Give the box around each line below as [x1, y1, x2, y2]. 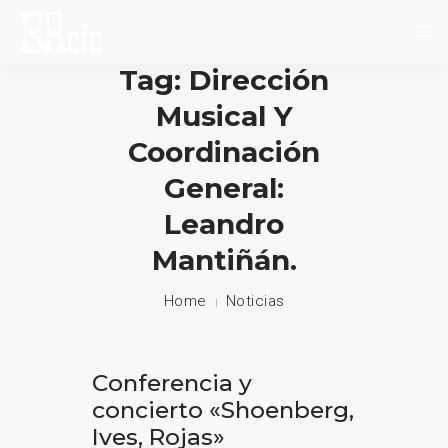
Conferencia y [91, 369, 252, 397]
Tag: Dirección [119, 63, 329, 97]
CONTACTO [30, 262, 106, 279]
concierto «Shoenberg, [91, 396, 354, 424]
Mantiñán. [151, 243, 297, 277]
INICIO [30, 78, 72, 95]
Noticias [225, 292, 285, 310]
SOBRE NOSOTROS [30, 124, 152, 141]
